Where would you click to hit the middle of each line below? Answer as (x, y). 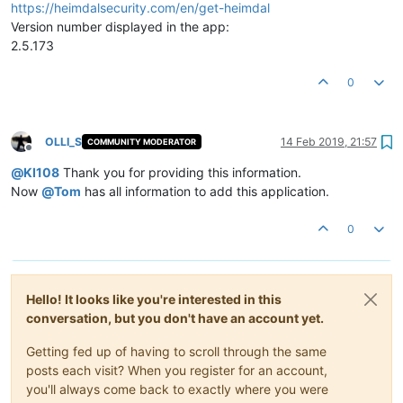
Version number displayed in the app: (120, 26)
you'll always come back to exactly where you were (177, 389)
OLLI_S (63, 141)
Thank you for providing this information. (180, 172)
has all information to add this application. (205, 191)
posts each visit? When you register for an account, (177, 370)
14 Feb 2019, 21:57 (329, 141)
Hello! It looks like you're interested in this (154, 299)
